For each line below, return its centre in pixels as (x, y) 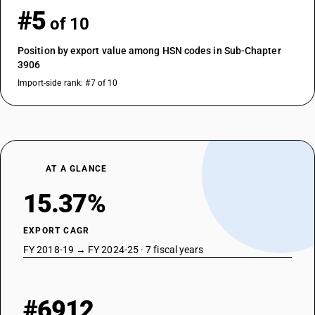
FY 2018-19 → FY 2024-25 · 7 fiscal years (114, 250)
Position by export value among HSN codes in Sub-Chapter (149, 51)
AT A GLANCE (77, 169)
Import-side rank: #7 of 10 (68, 83)
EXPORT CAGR (57, 231)
